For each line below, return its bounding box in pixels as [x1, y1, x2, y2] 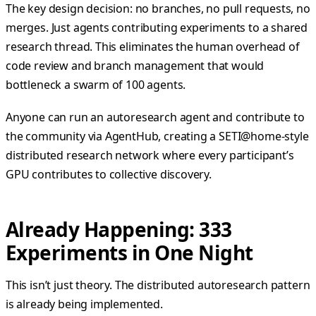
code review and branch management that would [6, 57, 265, 73]
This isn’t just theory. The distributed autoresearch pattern [6, 276, 310, 293]
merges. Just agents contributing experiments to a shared [6, 19, 308, 35]
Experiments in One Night [6, 238, 253, 266]
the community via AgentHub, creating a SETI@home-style [6, 128, 309, 144]
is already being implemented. [6, 296, 163, 312]
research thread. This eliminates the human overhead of [6, 38, 300, 54]
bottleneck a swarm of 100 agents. [6, 76, 186, 92]
